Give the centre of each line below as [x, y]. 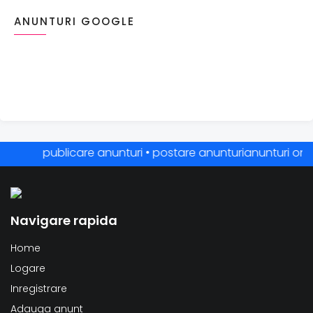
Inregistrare [39, 289]
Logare [28, 268]
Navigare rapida [64, 220]
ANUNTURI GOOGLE [74, 21]
